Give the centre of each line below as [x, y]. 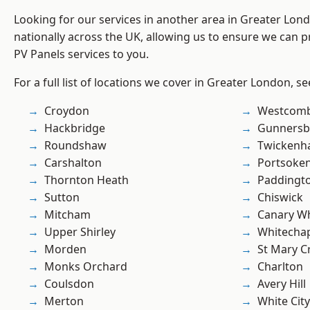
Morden [65, 249]
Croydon [67, 111]
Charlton [280, 267]
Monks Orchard [86, 267]
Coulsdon [69, 284]
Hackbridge [75, 128]
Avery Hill [282, 284]
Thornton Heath [86, 180]
